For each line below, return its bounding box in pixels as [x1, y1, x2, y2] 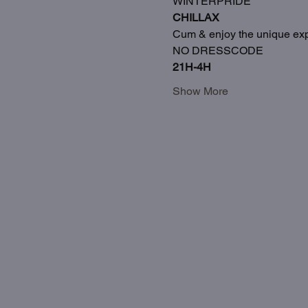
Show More [172, 84, 228, 98]
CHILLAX [172, 10, 219, 24]
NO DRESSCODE [172, 43, 263, 57]
